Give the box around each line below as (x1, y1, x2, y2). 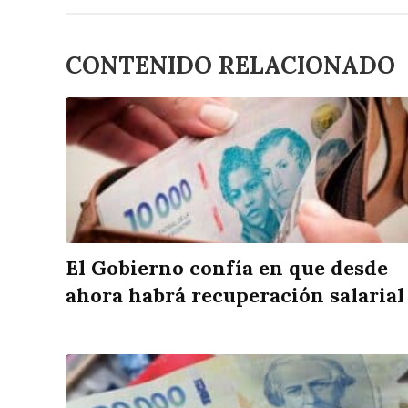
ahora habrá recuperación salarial (66, 282, 404, 309)
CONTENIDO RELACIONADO (66, 50, 395, 81)
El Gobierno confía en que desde (66, 255, 388, 281)
